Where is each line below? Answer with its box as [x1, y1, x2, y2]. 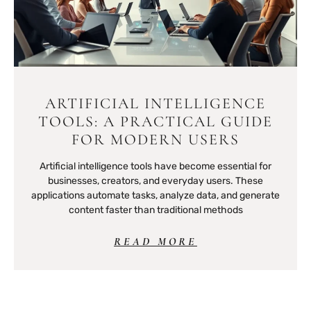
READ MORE [114, 234, 197, 249]
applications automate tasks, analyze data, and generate [31, 189, 280, 201]
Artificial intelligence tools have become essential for [40, 160, 271, 172]
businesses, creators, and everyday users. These [48, 174, 263, 187]
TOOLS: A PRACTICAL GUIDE [38, 112, 273, 131]
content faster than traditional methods [68, 203, 243, 216]
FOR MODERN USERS [72, 130, 239, 149]
